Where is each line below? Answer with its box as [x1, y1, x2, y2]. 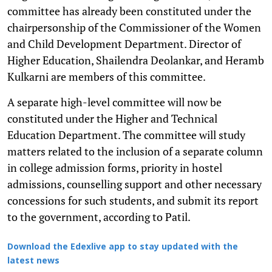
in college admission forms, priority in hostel [7, 160, 222, 175]
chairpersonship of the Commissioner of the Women [7, 19, 261, 35]
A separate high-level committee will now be [7, 94, 222, 109]
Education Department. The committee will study [7, 127, 245, 142]
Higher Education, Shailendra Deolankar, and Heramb [7, 52, 264, 67]
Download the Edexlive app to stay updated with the [7, 242, 238, 253]
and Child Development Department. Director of [7, 36, 241, 51]
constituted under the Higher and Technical [7, 110, 217, 126]
